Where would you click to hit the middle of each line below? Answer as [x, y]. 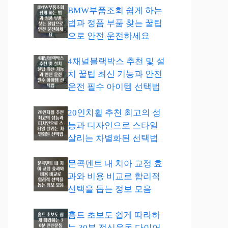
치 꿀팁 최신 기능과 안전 [115, 74]
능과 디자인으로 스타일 [113, 125]
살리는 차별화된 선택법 [113, 138]
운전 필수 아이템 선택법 [114, 87]
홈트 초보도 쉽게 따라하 [114, 215]
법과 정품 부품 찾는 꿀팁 [115, 23]
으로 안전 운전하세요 [109, 36]
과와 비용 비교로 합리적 [114, 176]
